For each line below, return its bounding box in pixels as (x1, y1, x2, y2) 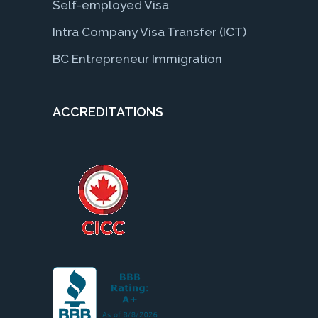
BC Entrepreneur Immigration (53, 51, 222, 66)
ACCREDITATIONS (53, 104, 163, 119)
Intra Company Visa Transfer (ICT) (53, 24, 246, 39)
